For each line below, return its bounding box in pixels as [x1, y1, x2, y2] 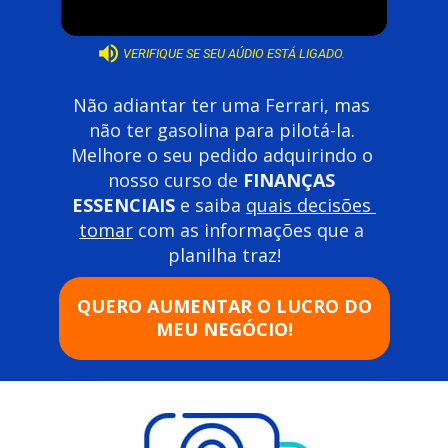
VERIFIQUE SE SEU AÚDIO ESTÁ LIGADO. [123, 46, 346, 62]
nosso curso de [108, 167, 243, 192]
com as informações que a [133, 217, 364, 242]
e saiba [175, 192, 246, 217]
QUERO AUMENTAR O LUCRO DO [76, 294, 372, 319]
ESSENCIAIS [72, 192, 175, 217]
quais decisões [246, 192, 371, 217]
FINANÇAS [243, 167, 335, 192]
